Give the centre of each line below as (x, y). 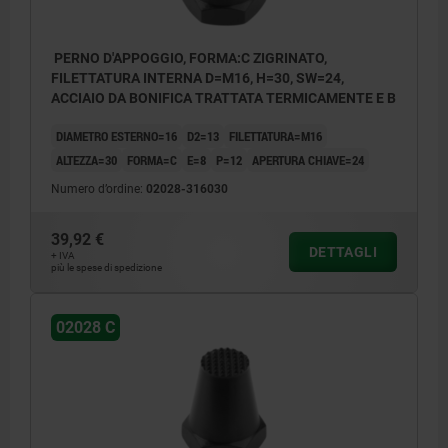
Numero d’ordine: (98, 189)
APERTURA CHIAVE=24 (308, 160)
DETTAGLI (342, 252)
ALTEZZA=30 (86, 160)
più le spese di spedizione (106, 268)
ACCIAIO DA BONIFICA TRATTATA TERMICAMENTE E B (223, 98)
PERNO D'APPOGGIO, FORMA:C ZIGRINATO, (189, 58)
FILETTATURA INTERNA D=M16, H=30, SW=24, (197, 78)
